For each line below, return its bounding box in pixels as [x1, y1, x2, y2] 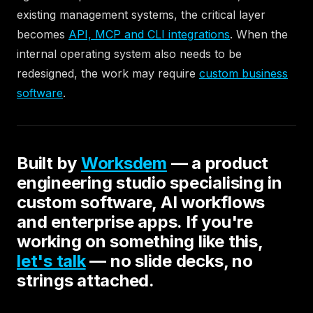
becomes [17, 27, 68, 41]
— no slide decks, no [85, 250, 253, 271]
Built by [17, 152, 81, 173]
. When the [230, 27, 288, 41]
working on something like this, [17, 231, 263, 252]
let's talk [17, 250, 86, 271]
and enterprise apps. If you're [17, 211, 253, 232]
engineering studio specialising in [17, 172, 282, 193]
